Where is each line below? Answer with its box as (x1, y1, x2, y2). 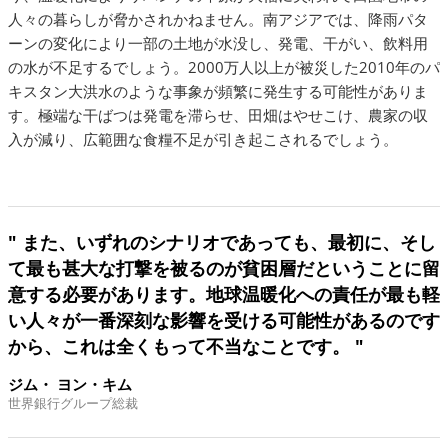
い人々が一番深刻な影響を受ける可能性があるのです (8, 308, 440, 332)
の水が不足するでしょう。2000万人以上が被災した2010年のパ (8, 57, 440, 77)
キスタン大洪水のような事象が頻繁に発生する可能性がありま (8, 81, 428, 101)
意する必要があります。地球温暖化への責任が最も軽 (8, 282, 440, 306)
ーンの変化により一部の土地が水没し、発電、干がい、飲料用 (8, 33, 428, 53)
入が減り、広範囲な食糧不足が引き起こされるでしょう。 (8, 129, 398, 149)
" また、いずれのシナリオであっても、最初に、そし (8, 230, 436, 254)
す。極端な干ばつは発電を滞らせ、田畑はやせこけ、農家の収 (8, 105, 428, 125)
